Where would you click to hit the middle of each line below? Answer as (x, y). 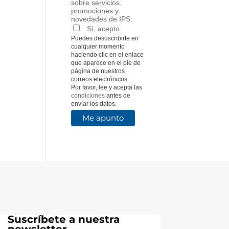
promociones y (95, 10)
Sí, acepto (104, 28)
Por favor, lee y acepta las (107, 87)
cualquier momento (98, 46)
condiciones (88, 95)
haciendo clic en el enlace (108, 54)
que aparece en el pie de (106, 63)
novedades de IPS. (102, 19)
